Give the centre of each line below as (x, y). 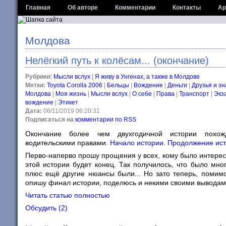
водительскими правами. (68, 143)
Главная (38, 8)
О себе (142, 94)
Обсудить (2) (46, 208)
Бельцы (118, 85)
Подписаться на (49, 120)
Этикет (68, 102)
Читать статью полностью (68, 195)
